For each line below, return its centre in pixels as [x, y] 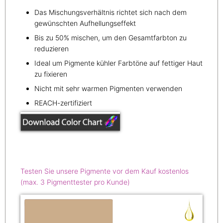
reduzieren [52, 49]
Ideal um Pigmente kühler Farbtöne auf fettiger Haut [118, 63]
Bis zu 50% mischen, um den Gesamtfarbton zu [111, 38]
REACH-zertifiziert [63, 103]
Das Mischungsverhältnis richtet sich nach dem [111, 12]
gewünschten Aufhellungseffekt [85, 23]
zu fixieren [52, 74]
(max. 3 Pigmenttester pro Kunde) [75, 182]
